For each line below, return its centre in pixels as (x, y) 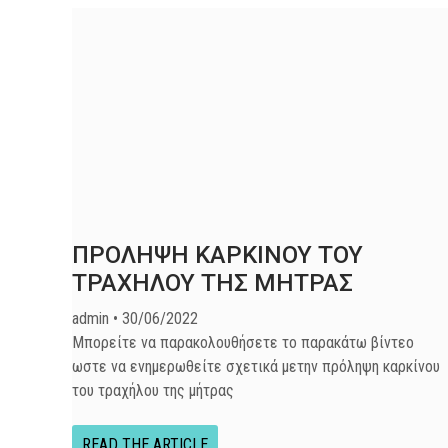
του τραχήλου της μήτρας (153, 390)
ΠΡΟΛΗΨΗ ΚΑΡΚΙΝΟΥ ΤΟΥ (217, 255)
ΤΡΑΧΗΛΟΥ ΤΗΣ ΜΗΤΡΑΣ (212, 283)
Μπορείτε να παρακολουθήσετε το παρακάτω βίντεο (243, 342)
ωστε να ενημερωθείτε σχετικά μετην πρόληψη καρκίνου (256, 366)
